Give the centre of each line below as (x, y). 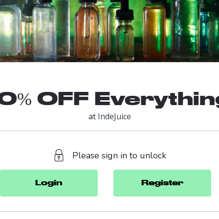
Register (162, 183)
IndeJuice (114, 116)
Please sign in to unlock (119, 155)
